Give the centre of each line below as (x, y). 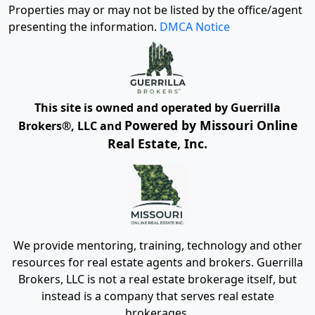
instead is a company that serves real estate (157, 296)
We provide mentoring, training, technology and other (157, 246)
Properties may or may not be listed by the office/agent (155, 10)
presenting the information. (84, 27)
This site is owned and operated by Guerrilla (157, 108)
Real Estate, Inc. (157, 144)
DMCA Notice (195, 27)
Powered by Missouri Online (211, 126)
